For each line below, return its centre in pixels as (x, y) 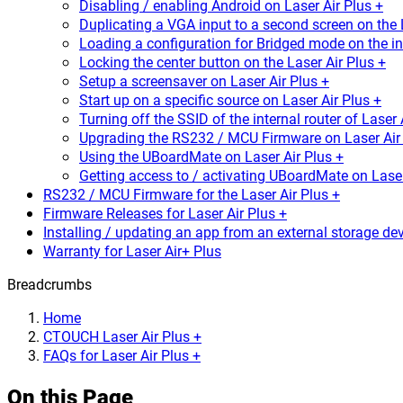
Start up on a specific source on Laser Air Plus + (230, 99)
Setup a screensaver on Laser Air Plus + (204, 81)
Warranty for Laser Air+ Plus (132, 251)
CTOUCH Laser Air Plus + (122, 336)
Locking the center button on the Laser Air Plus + (233, 62)
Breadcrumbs (49, 284)
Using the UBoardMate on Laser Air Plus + (211, 156)
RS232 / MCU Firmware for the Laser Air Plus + (192, 194)
